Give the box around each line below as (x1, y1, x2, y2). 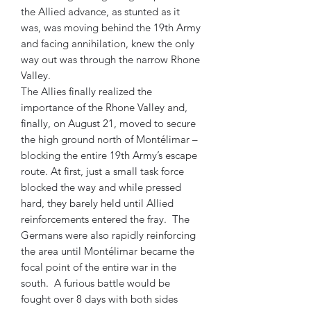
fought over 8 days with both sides (21, 292, 178, 305)
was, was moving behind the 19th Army (21, 21, 201, 34)
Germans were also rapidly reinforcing (21, 228, 196, 242)
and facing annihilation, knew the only (21, 37, 194, 50)
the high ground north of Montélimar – (21, 133, 198, 146)
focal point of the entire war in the (21, 260, 176, 274)
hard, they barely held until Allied (21, 196, 174, 210)
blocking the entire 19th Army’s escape (21, 149, 197, 162)
